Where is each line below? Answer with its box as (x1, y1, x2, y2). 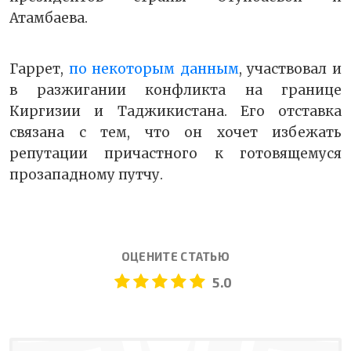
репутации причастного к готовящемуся (9, 145, 342, 163)
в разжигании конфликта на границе (9, 81, 342, 100)
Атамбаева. (9, 9, 88, 27)
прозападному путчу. (9, 166, 163, 184)
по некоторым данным (68, 60, 239, 78)
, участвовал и (238, 60, 342, 78)
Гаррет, (9, 60, 69, 78)
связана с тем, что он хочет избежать (9, 124, 342, 142)
